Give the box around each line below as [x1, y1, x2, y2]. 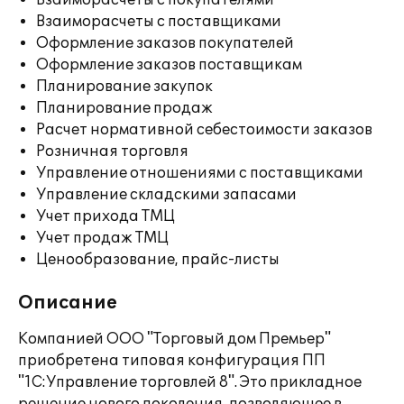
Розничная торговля [36, 142, 188, 161]
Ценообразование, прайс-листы [36, 251, 280, 269]
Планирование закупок [36, 78, 213, 96]
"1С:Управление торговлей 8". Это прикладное [18, 373, 362, 391]
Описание [18, 292, 117, 314]
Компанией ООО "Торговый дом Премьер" [18, 330, 331, 348]
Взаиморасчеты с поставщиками [36, 13, 281, 31]
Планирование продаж [36, 99, 213, 117]
